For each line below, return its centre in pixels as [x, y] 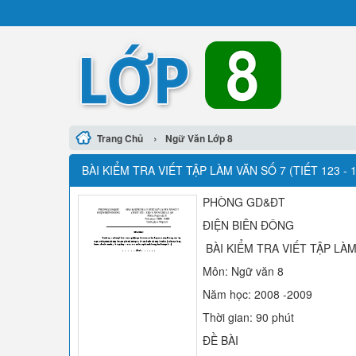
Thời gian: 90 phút [248, 317]
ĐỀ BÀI [221, 340]
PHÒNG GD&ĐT [244, 202]
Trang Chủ [120, 138]
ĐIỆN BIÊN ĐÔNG [248, 225]
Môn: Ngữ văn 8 [243, 271]
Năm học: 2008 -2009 [257, 294]
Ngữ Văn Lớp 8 [199, 138]
